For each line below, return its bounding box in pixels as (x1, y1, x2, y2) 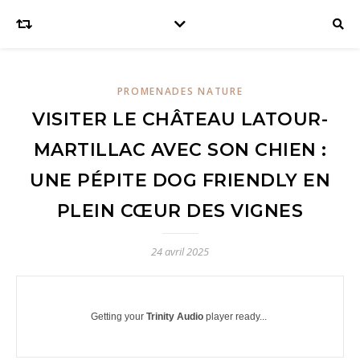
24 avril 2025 (151, 244, 209, 259)
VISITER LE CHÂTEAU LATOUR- (32, 108, 328, 130)
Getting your (91, 311, 146, 322)
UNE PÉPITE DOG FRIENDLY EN (30, 170, 330, 191)
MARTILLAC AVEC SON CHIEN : (33, 139, 327, 161)
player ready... (203, 311, 267, 322)
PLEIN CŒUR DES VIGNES (56, 200, 304, 222)
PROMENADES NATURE (117, 84, 243, 98)
